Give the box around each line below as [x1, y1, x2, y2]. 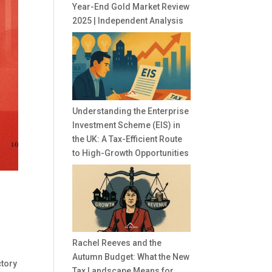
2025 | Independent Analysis [72, 16, 184, 26]
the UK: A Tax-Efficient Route [72, 134, 183, 144]
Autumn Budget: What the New [72, 252, 190, 262]
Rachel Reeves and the [72, 238, 162, 248]
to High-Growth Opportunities [72, 148, 189, 158]
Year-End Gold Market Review [72, 2, 190, 12]
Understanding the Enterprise [72, 106, 189, 116]
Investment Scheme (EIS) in [72, 120, 181, 130]
